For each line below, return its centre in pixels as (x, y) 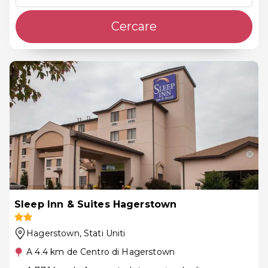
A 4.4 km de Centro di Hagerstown (100, 252)
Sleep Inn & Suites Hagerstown (96, 204)
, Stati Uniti (102, 233)
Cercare (134, 26)
